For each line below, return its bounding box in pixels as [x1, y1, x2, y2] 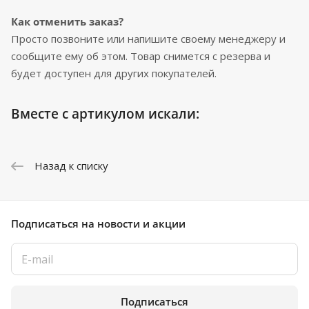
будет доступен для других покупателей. [11, 66, 217, 81]
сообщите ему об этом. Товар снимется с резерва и [11, 49, 270, 63]
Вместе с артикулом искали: [11, 105, 199, 123]
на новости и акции [81, 217, 186, 231]
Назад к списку [34, 159, 108, 173]
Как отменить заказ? [11, 14, 123, 29]
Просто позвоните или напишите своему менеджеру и [11, 32, 286, 46]
